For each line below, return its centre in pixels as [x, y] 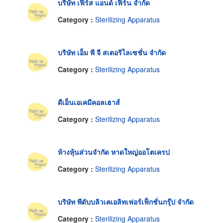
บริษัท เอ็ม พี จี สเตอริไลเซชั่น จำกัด [112, 53]
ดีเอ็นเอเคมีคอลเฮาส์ [89, 102]
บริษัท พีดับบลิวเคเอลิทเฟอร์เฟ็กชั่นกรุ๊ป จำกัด [126, 202]
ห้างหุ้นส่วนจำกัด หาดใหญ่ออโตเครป [114, 152]
